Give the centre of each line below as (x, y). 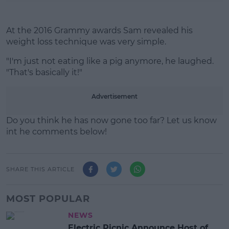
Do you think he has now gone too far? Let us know (111, 120)
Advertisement (114, 96)
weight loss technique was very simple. (86, 42)
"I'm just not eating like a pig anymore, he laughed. (110, 61)
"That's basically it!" (44, 72)
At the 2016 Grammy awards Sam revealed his (99, 30)
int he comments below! (56, 132)
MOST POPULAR (48, 199)
